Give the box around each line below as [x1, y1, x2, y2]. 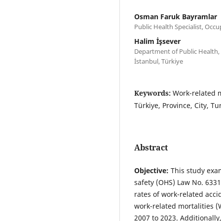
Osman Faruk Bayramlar [134, 11, 217, 21]
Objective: [134, 165, 169, 175]
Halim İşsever [134, 36, 181, 46]
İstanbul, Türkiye [134, 56, 183, 66]
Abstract [134, 142, 168, 153]
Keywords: [134, 88, 173, 98]
